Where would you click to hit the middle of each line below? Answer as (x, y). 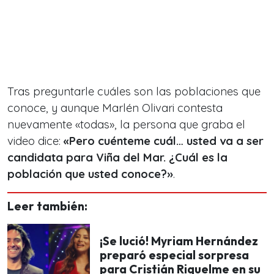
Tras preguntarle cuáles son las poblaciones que (134, 91)
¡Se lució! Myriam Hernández (179, 241)
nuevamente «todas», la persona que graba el (126, 124)
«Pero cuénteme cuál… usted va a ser (164, 141)
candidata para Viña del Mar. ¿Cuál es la (117, 157)
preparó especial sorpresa (174, 255)
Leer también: (47, 206)
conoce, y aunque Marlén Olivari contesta (115, 108)
